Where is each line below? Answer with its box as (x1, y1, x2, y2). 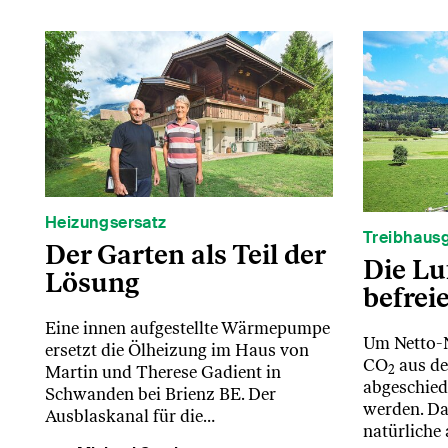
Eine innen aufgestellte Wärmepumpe (45, 317, 330, 338)
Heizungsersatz (45, 211, 167, 233)
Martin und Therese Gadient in (45, 361, 281, 382)
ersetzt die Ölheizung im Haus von (45, 339, 309, 360)
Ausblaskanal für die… (45, 405, 215, 426)
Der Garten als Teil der (45, 237, 325, 271)
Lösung (45, 265, 139, 299)
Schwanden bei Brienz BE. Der (45, 383, 276, 404)
